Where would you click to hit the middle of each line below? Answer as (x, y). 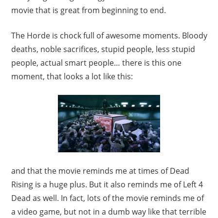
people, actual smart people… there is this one (96, 63)
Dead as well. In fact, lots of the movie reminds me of (107, 198)
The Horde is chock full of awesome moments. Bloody (109, 36)
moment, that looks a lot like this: (72, 77)
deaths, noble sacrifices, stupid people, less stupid (103, 49)
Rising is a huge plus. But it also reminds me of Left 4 (107, 184)
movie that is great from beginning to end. (88, 10)
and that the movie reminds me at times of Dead (100, 171)
